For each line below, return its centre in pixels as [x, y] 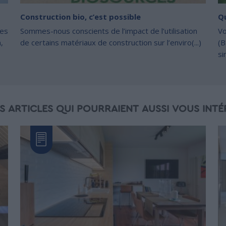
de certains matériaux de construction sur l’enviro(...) [111, 43]
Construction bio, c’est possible [80, 17]
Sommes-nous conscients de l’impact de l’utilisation [109, 31]
